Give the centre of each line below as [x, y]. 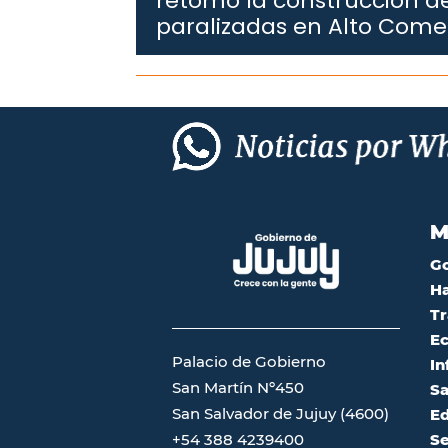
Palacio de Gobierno [249, 361]
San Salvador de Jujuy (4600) [280, 413]
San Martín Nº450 [238, 387]
